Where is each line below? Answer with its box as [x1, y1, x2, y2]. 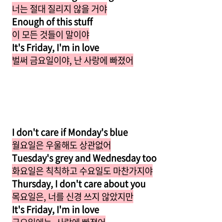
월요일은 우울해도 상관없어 [12, 138, 111, 152]
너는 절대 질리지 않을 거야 [12, 2, 107, 15]
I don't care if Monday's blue [12, 125, 128, 139]
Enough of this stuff [12, 15, 93, 28]
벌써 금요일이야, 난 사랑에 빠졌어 [12, 54, 133, 67]
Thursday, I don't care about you [12, 177, 146, 190]
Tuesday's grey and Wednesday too [12, 151, 157, 165]
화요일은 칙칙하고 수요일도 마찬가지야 [12, 164, 153, 177]
